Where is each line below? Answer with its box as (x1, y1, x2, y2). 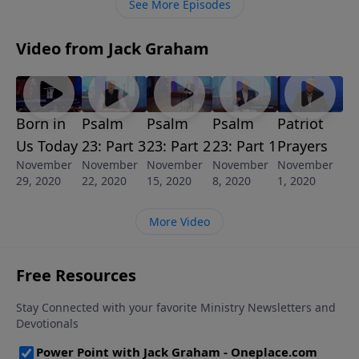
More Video (149, 214, 210, 230)
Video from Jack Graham (16, 37, 209, 59)
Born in (16, 114, 66, 134)
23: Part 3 (81, 136, 146, 156)
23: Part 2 (147, 136, 212, 156)
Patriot (277, 114, 325, 134)
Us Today (16, 136, 78, 156)
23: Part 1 (212, 136, 276, 156)
